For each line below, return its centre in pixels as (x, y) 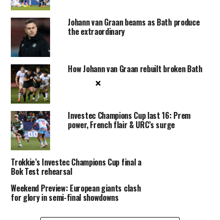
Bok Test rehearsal (42, 171)
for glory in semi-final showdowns (65, 197)
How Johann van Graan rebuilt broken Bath (135, 69)
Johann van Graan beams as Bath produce (134, 22)
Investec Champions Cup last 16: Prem (129, 115)
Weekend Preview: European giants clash (76, 188)
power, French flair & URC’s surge (121, 125)
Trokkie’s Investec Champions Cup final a (76, 162)
